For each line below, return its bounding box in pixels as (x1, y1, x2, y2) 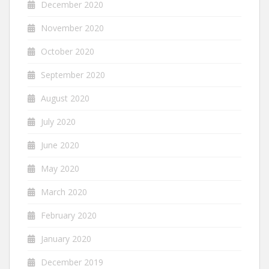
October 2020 (41, 46, 94, 58)
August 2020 (41, 92, 89, 104)
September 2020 (41, 69, 105, 81)
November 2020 (41, 22, 104, 34)
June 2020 (41, 139, 79, 151)
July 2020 (41, 116, 76, 128)
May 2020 (41, 163, 79, 175)
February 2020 (41, 210, 97, 222)
